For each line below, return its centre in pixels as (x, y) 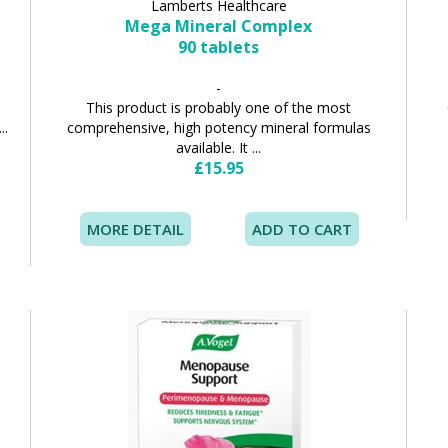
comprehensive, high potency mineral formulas (218, 128)
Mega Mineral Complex (219, 26)
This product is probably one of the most (219, 108)
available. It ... (219, 148)
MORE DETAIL (136, 229)
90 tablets (219, 47)
